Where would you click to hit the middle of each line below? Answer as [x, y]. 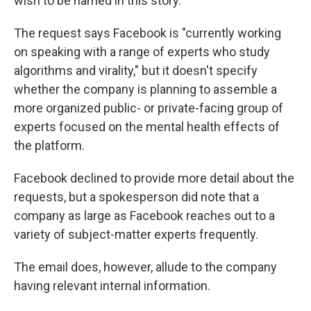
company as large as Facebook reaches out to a [144, 216]
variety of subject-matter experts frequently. [136, 235]
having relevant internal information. [112, 286]
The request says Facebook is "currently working [148, 33]
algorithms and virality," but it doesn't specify [136, 71]
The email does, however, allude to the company [145, 267]
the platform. [49, 146]
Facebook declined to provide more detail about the [154, 178]
